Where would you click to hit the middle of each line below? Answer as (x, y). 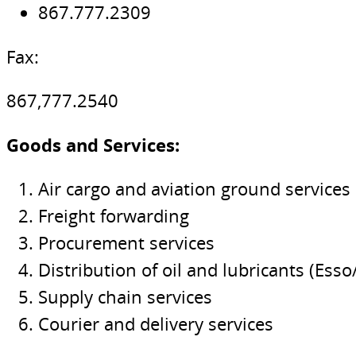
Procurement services (126, 243)
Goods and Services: (93, 145)
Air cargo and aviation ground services (194, 189)
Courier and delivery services (156, 324)
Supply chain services (125, 297)
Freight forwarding (114, 216)
